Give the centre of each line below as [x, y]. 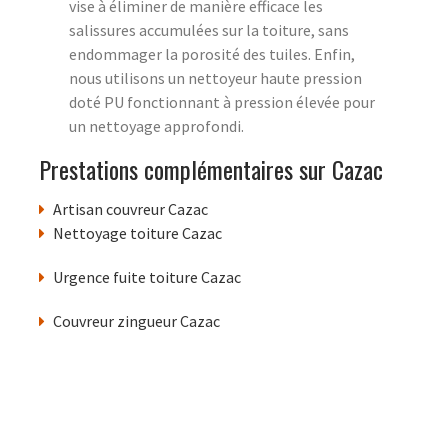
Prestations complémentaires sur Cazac [211, 168]
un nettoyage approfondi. [156, 125]
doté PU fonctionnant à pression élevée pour [222, 101]
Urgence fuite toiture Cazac [147, 276]
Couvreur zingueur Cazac [136, 320]
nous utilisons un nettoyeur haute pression [215, 77]
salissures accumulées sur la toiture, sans [209, 29]
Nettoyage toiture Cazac [137, 232]
